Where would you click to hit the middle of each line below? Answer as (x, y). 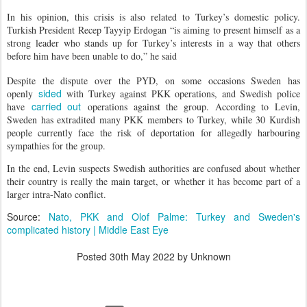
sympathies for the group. (56, 146)
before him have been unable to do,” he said (92, 56)
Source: (28, 217)
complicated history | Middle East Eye (88, 230)
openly (23, 94)
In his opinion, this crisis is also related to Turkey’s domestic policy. (153, 16)
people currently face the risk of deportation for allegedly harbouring (153, 133)
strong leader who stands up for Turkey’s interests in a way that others (153, 42)
